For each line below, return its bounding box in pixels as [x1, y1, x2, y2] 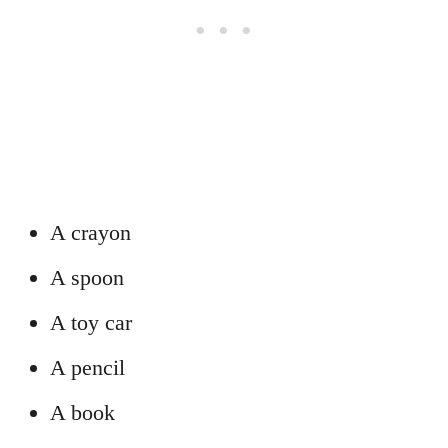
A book [50, 399, 115, 425]
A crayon [50, 219, 131, 245]
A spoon [50, 264, 124, 290]
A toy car [50, 309, 132, 335]
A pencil [50, 354, 125, 380]
